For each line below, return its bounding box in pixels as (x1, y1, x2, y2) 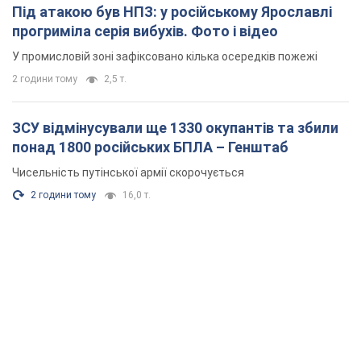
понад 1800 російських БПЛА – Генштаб (12, 138, 288, 156)
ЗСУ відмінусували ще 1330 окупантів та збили (12, 118, 338, 136)
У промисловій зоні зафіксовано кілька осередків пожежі (12, 49, 317, 63)
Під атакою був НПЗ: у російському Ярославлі (12, 2, 332, 20)
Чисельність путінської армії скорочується (12, 165, 244, 179)
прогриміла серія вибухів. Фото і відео (12, 22, 278, 39)
